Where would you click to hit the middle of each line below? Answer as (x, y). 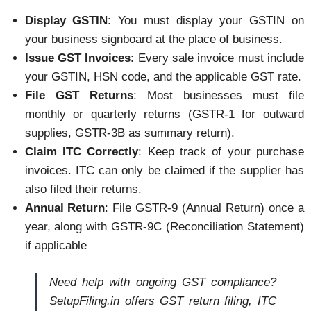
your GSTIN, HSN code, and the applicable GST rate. (163, 77)
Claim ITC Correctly (82, 152)
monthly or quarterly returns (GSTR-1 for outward (164, 115)
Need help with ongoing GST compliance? (163, 282)
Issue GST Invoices (78, 58)
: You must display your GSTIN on (206, 21)
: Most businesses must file (219, 96)
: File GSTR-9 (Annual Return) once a (205, 208)
